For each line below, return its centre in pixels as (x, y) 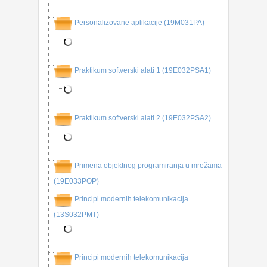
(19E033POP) (76, 181)
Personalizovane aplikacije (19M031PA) (139, 23)
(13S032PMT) (76, 215)
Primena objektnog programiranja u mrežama (148, 166)
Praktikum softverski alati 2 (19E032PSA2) (143, 118)
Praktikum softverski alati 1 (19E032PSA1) (143, 71)
